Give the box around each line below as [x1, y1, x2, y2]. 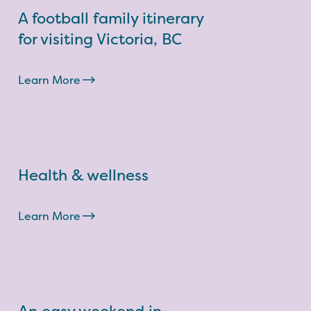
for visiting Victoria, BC [18, 28, 182, 49]
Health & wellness [18, 165, 149, 185]
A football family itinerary [18, 8, 203, 28]
